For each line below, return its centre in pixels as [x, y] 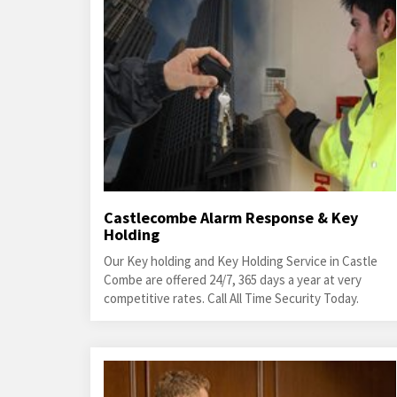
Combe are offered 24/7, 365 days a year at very [233, 280]
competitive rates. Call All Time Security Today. [231, 298]
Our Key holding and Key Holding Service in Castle [241, 261]
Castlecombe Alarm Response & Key [231, 218]
